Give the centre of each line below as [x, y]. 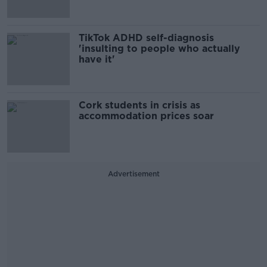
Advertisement [133, 173]
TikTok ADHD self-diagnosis [146, 38]
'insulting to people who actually [159, 48]
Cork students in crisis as [139, 105]
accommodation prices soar [146, 116]
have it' [97, 59]
